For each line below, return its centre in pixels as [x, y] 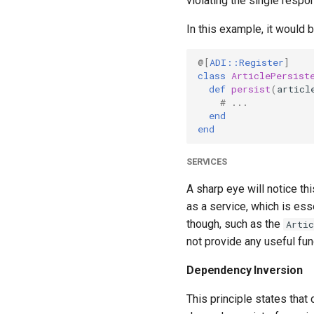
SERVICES [207, 161]
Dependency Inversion [245, 270]
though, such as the [235, 224]
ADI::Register [247, 63]
